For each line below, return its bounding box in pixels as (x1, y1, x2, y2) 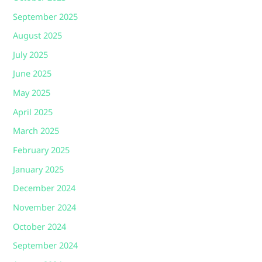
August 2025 (13, 30, 63, 43)
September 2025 (13, 11, 78, 24)
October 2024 (13, 220, 67, 234)
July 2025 (13, 49, 49, 62)
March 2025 (13, 125, 60, 139)
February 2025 (13, 144, 70, 158)
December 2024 (13, 182, 76, 196)
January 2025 (13, 163, 64, 177)
